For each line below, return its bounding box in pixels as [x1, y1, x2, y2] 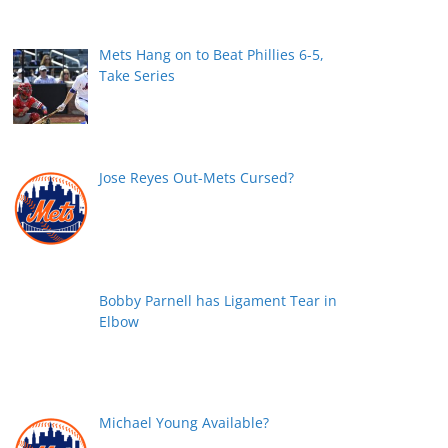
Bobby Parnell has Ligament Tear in [98, 290, 337, 310]
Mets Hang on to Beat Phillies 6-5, [98, 45, 324, 65]
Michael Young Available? [98, 413, 269, 433]
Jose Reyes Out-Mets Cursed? [98, 168, 294, 188]
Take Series [98, 66, 175, 86]
